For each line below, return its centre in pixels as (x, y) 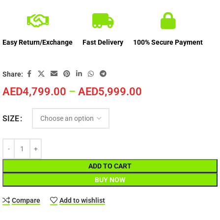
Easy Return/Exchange (38, 42)
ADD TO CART (110, 166)
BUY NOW (110, 180)
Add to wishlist (82, 201)
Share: (13, 74)
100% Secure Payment (168, 42)
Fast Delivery (103, 42)
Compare (26, 201)
